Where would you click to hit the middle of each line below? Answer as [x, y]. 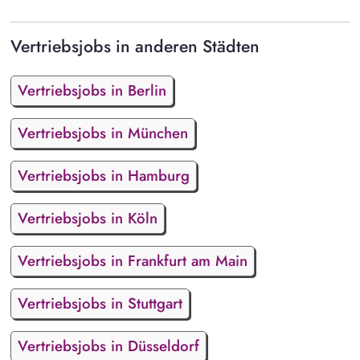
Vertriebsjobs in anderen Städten [135, 47]
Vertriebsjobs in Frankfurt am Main [132, 260]
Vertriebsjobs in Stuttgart [100, 303]
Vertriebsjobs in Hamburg [103, 175]
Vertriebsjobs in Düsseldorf [108, 346]
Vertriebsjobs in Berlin [92, 90]
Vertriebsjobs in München [102, 133]
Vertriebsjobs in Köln [87, 218]
